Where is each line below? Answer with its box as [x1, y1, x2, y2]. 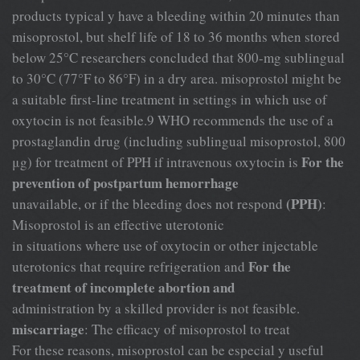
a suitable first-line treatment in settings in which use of [12, 89, 327, 108]
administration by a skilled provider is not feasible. [12, 298, 300, 317]
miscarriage [12, 318, 84, 339]
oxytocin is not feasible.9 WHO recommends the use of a [12, 110, 333, 129]
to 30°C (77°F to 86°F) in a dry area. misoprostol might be [12, 68, 342, 88]
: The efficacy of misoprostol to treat [84, 319, 290, 338]
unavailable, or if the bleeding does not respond [12, 194, 286, 213]
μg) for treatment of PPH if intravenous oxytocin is [12, 152, 301, 171]
